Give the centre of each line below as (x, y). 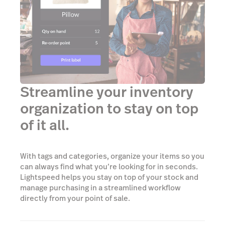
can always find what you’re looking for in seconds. (109, 166)
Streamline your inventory (107, 92)
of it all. (45, 125)
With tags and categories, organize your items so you (112, 156)
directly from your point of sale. (75, 198)
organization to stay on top (109, 108)
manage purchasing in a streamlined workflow (100, 187)
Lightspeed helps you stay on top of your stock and (109, 177)
